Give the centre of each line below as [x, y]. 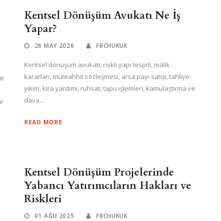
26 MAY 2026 [54, 46]
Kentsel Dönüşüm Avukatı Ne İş [102, 16]
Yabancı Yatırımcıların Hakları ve [108, 186]
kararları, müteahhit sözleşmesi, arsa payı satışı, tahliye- [108, 76]
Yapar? [40, 29]
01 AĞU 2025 [54, 216]
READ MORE [43, 122]
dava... [34, 100]
